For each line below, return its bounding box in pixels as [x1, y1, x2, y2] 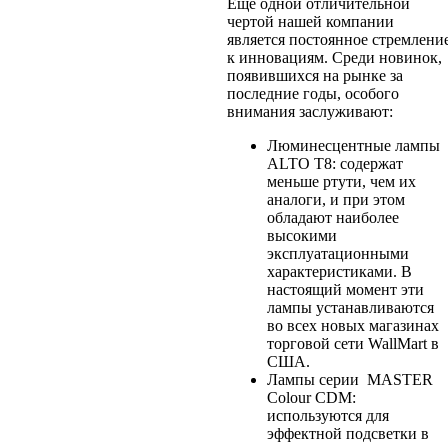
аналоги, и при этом [266, 190, 405, 208]
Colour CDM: [266, 388, 356, 406]
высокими [266, 226, 337, 244]
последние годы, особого [226, 84, 399, 102]
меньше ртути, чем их [266, 172, 416, 190]
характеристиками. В [266, 262, 412, 280]
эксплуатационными [266, 244, 409, 262]
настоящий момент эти [266, 280, 424, 298]
